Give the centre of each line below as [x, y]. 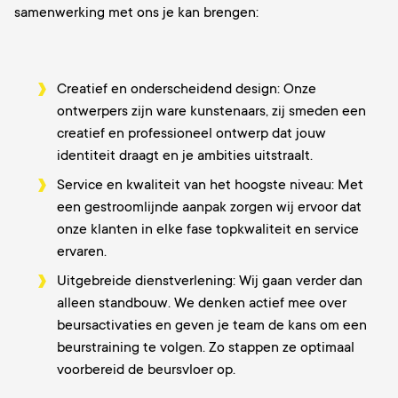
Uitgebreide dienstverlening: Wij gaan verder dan [210, 281]
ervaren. [82, 251]
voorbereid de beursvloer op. [148, 370]
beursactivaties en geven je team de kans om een [212, 325]
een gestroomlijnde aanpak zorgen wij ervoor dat [209, 207]
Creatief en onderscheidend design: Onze [187, 89]
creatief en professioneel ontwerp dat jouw [191, 133]
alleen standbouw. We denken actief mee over [202, 303]
